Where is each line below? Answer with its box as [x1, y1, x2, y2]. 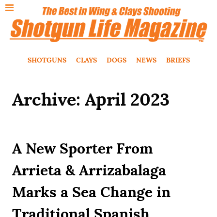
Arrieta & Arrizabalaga [12, 160, 166, 180]
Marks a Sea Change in [12, 182, 170, 201]
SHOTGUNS [27, 55, 66, 64]
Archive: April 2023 [12, 88, 170, 111]
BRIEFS [166, 55, 190, 64]
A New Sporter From [12, 138, 153, 158]
